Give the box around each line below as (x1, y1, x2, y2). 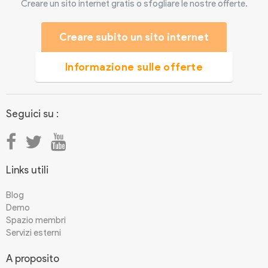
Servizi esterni (6, 227, 61, 239)
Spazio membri (6, 215, 66, 226)
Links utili (6, 164, 48, 176)
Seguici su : (6, 108, 59, 120)
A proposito (6, 252, 59, 265)
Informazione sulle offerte (65, 61, 203, 74)
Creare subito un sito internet (59, 31, 209, 44)
